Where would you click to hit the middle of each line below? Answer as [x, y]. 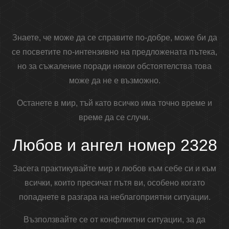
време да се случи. [114, 118]
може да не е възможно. [114, 81]
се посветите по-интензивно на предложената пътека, [114, 52]
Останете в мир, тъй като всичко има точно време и [114, 103]
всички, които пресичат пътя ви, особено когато [114, 183]
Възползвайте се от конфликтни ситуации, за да [114, 220]
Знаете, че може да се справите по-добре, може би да [114, 38]
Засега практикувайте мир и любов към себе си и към [114, 169]
